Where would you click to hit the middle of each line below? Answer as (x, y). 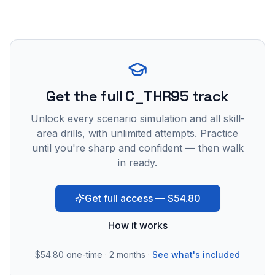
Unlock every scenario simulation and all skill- (137, 118)
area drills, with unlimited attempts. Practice (137, 133)
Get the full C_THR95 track (137, 96)
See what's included (196, 254)
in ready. (137, 163)
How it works (137, 225)
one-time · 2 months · (107, 254)
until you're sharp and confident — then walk (137, 148)
